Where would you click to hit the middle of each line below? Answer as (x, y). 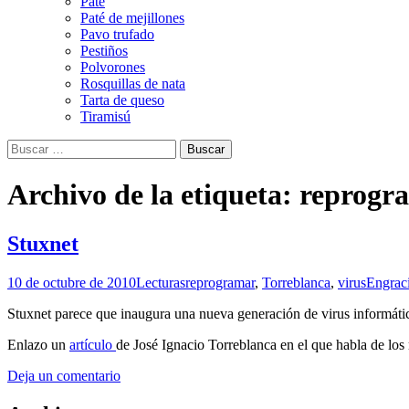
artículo (93, 344)
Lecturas (161, 282)
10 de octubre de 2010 (72, 282)
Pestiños (104, 50)
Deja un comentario (64, 375)
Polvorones (113, 67)
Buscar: (28, 146)
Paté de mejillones (132, 17)
